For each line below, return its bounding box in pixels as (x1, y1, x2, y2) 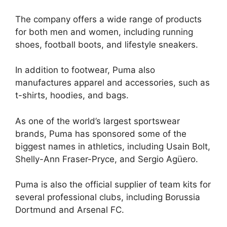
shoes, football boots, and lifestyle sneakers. (15, 39, 198, 50)
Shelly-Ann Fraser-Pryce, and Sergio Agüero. (15, 154, 198, 164)
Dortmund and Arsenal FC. (15, 205, 124, 215)
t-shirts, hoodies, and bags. (15, 90, 129, 101)
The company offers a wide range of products (15, 14, 202, 24)
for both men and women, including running (15, 26, 193, 37)
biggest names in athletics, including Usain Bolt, (15, 141, 210, 152)
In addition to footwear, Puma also (15, 65, 155, 75)
